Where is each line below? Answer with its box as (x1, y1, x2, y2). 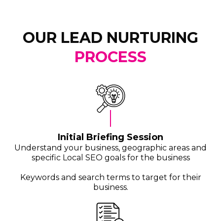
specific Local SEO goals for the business (31, 153, 190, 163)
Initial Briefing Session (58, 132, 163, 143)
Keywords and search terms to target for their (20, 173, 201, 183)
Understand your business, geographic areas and (14, 143, 207, 153)
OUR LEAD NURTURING (23, 29, 198, 47)
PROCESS (74, 48, 147, 67)
